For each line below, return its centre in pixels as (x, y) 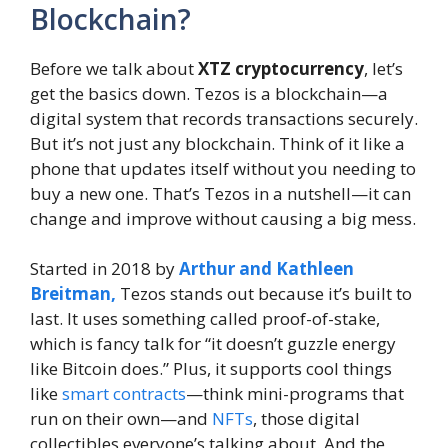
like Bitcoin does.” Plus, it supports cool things (211, 369)
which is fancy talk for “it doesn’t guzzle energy (213, 344)
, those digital (306, 419)
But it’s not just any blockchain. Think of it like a (217, 143)
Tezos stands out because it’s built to (264, 294)
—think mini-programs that (295, 394)
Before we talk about (114, 68)
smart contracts (124, 394)
